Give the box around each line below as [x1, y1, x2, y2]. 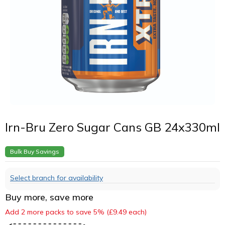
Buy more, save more [5, 191, 93, 203]
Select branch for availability [10, 173, 103, 182]
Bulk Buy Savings [10, 147, 59, 155]
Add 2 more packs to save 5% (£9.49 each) [5, 207, 147, 216]
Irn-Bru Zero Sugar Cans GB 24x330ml [5, 119, 220, 135]
